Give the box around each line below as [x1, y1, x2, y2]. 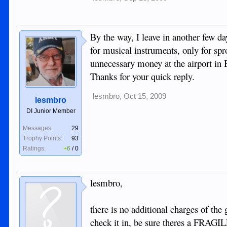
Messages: [23, 125, 53, 132]
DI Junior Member [26, 107, 75, 115]
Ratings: [23, 145, 46, 153]
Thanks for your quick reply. [90, 70, 195, 83]
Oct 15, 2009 [124, 92, 167, 101]
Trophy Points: [23, 135, 63, 142]
